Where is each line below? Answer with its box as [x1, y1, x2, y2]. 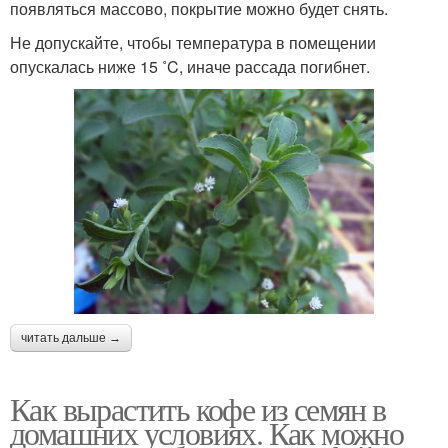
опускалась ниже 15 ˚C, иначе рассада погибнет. [10, 54, 370, 78]
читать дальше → [21, 330, 121, 345]
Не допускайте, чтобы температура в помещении [10, 30, 376, 54]
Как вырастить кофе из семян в [10, 386, 386, 430]
